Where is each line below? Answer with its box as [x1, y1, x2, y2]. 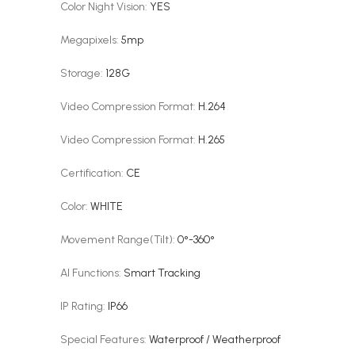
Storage [60, 67, 101, 80]
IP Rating [60, 300, 103, 313]
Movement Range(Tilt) [60, 233, 173, 246]
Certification [60, 166, 121, 180]
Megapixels [60, 33, 116, 47]
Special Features [60, 333, 144, 346]
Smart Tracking [124, 266, 200, 280]
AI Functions [60, 266, 119, 280]
